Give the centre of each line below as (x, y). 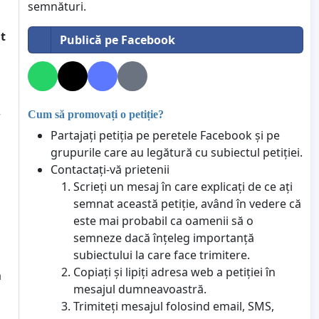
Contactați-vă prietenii (110, 170)
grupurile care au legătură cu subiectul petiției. (177, 153)
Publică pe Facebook (118, 40)
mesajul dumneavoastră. (140, 289)
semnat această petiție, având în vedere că (188, 204)
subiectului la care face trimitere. (162, 255)
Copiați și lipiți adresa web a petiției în (175, 272)
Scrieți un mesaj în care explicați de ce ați (183, 187)
